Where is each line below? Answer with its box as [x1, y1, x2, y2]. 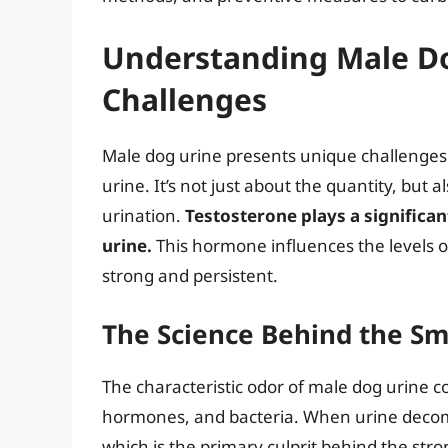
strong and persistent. [102, 263, 278, 287]
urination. [102, 203, 185, 227]
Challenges [102, 78, 267, 120]
